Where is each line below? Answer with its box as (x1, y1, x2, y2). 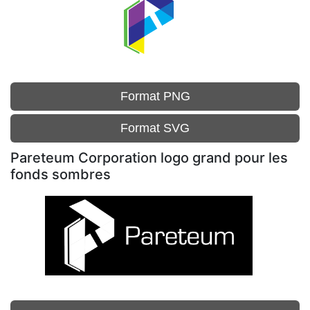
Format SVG (120, 121, 190, 135)
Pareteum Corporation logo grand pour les (10, 149, 288, 166)
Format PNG (120, 89, 190, 103)
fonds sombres (10, 166, 111, 183)
